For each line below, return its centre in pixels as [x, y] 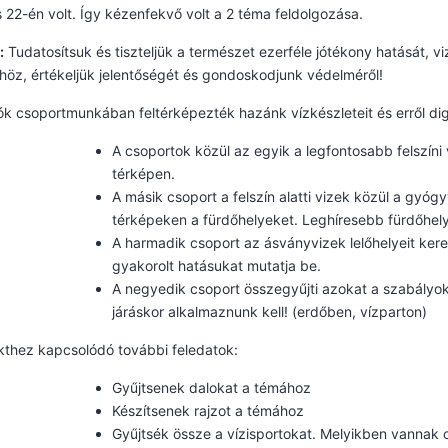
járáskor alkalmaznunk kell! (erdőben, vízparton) [269, 311]
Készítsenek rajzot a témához [207, 410]
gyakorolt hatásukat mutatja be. [216, 265]
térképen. [143, 173]
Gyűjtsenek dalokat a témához [211, 387]
